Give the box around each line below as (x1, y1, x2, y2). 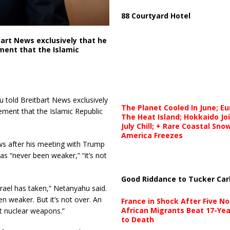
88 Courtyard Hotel (121, 11, 190, 21)
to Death (121, 215, 154, 225)
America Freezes (121, 130, 183, 141)
